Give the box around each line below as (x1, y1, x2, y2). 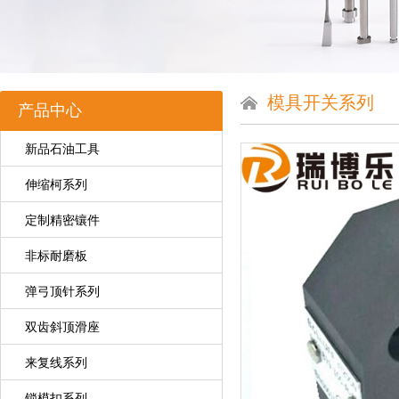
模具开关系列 (267, 93, 374, 112)
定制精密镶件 (25, 213, 100, 227)
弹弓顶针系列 (25, 284, 100, 298)
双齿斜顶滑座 (25, 320, 100, 334)
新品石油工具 (25, 142, 100, 156)
